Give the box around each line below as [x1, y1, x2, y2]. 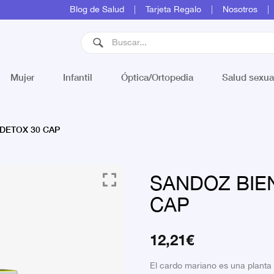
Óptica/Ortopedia [120, 70, 193, 83]
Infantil [63, 70, 93, 83]
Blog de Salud [70, 3, 124, 17]
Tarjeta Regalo [146, 3, 201, 17]
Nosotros [223, 3, 257, 17]
